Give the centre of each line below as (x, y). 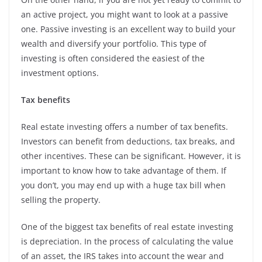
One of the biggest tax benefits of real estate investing (127, 227)
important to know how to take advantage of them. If (124, 171)
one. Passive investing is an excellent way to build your (128, 29)
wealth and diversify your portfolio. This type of (114, 44)
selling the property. (62, 200)
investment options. (61, 73)
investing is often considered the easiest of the (113, 58)
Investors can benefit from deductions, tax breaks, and (128, 142)
